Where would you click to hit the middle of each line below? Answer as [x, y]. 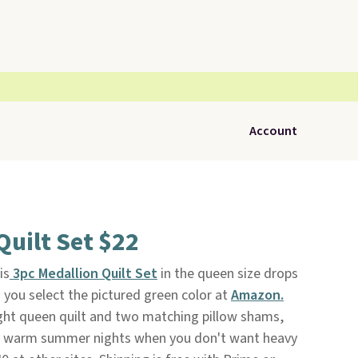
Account [273, 131]
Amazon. [257, 295]
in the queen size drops [227, 274]
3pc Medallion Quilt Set [83, 274]
